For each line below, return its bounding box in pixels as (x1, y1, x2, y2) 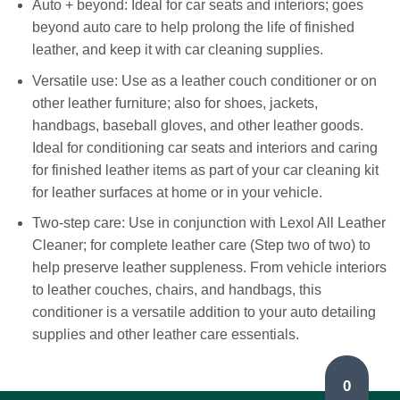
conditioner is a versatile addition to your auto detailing (31, 304, 376, 321)
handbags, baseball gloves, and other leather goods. (31, 117, 363, 133)
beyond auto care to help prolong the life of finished (31, 20, 354, 36)
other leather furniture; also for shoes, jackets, (31, 95, 318, 111)
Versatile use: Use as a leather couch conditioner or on (31, 72, 377, 88)
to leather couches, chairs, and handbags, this (31, 282, 321, 298)
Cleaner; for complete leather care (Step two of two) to (31, 237, 371, 254)
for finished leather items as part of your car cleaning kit (31, 162, 379, 178)
